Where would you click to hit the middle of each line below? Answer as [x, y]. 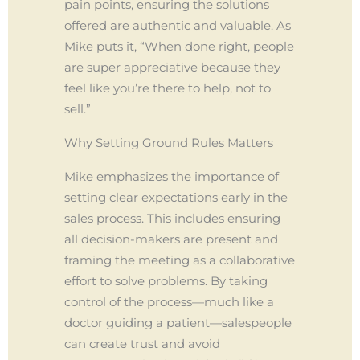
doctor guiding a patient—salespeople [178, 323]
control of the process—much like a [169, 302]
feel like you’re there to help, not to [168, 88]
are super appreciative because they [172, 67]
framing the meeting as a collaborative [180, 260]
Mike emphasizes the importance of [172, 176]
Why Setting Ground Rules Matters [169, 143]
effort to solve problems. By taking [166, 281]
